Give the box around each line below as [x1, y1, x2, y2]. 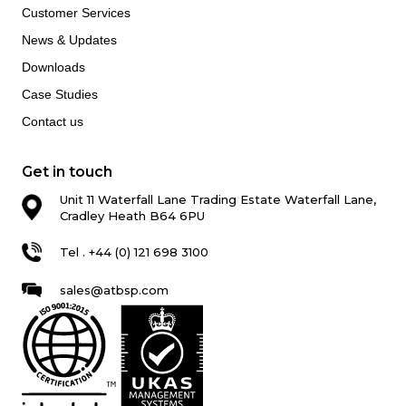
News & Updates [22, 32, 117, 47]
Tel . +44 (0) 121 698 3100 [60, 244, 208, 259]
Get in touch [22, 162, 112, 180]
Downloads [22, 59, 85, 74]
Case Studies [22, 86, 98, 101]
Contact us [22, 113, 83, 129]
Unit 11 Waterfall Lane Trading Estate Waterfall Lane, [60, 191, 376, 207]
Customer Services [22, 5, 130, 20]
